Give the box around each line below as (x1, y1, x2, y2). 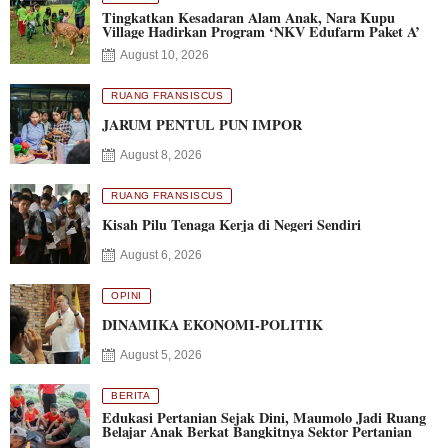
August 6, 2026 (120, 248, 202, 262)
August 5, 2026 (120, 348, 202, 362)
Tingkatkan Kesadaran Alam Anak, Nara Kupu (102, 7, 395, 28)
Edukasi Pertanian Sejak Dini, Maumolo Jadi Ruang (102, 407, 426, 428)
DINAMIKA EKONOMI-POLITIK (102, 314, 323, 335)
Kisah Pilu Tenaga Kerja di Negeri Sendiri (102, 214, 361, 235)
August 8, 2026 (120, 148, 202, 162)
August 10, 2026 (120, 48, 209, 62)
